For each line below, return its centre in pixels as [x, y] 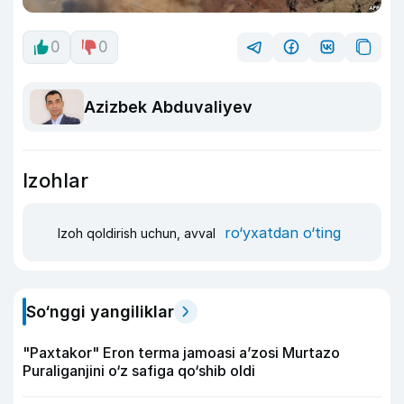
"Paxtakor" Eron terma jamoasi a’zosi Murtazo [181, 353]
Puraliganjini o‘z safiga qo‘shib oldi [139, 371]
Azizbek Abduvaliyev [168, 107]
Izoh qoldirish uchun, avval [138, 233]
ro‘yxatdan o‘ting [283, 232]
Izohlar [55, 181]
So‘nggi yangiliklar [100, 312]
